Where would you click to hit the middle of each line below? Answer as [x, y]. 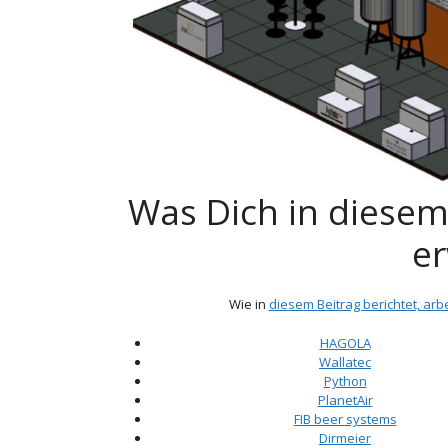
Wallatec [345, 361]
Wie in [248, 304]
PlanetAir [345, 399]
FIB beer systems [345, 418]
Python [345, 380]
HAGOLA [345, 342]
